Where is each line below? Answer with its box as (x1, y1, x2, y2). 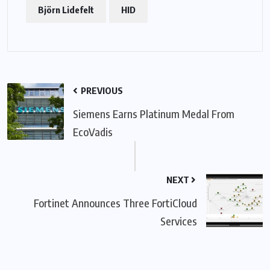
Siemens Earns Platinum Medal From (73, 107, 234, 121)
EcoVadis (73, 125, 113, 139)
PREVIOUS (79, 85, 123, 96)
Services (160, 214, 197, 228)
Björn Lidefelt (38, 4, 94, 16)
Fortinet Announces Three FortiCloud (34, 196, 197, 210)
